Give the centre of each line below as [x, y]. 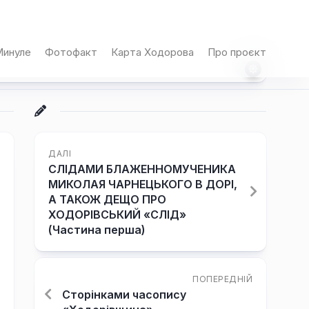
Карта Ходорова [152, 52]
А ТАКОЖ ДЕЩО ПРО [107, 199]
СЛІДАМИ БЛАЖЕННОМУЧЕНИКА [142, 169]
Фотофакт [71, 52]
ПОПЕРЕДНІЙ [222, 279]
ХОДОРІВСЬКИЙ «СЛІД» [117, 215]
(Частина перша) [97, 230]
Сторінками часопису [124, 295]
